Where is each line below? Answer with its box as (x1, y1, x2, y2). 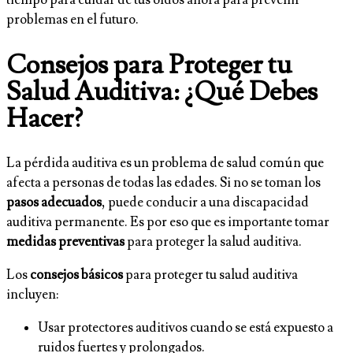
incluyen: (6, 285, 58, 303)
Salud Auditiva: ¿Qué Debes (6, 74, 318, 109)
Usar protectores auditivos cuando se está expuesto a (38, 318, 333, 336)
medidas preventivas (6, 232, 124, 251)
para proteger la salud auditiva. (124, 232, 302, 251)
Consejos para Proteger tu (6, 47, 292, 82)
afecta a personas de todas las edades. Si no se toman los (6, 173, 321, 191)
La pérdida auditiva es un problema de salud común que (6, 154, 324, 172)
